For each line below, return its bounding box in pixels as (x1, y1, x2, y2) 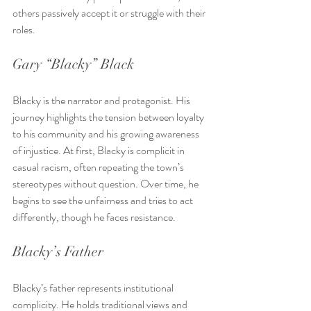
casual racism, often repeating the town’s (12, 159, 186, 176)
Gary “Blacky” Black (12, 56, 134, 74)
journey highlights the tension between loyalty (12, 109, 206, 126)
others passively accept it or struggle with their (12, 5, 208, 22)
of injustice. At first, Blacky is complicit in (12, 142, 187, 159)
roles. (12, 22, 35, 38)
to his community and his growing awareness (12, 126, 201, 142)
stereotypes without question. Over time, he (12, 176, 201, 192)
